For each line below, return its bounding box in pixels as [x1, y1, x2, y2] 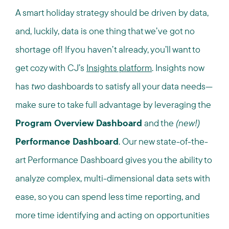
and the [142, 117, 176, 129]
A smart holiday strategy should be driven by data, [15, 7, 209, 18]
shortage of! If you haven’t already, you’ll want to [15, 43, 200, 55]
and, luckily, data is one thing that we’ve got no [15, 25, 195, 37]
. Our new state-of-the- [119, 135, 208, 147]
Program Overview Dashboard [15, 117, 142, 129]
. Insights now [152, 62, 204, 74]
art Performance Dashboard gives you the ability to [15, 154, 212, 166]
